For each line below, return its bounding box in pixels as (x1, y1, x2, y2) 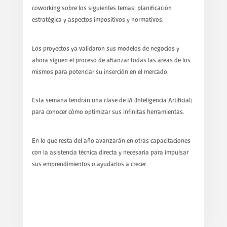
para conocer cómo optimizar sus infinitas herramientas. (31, 109, 184, 116)
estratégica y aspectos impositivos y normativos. (31, 17, 164, 24)
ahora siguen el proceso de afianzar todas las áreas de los (31, 57, 191, 64)
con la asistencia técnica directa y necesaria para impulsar (31, 149, 188, 156)
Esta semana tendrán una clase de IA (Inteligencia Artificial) (31, 97, 192, 104)
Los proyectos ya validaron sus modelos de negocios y (31, 45, 179, 52)
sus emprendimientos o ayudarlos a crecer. (31, 161, 147, 168)
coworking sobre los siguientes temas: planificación (31, 5, 172, 12)
